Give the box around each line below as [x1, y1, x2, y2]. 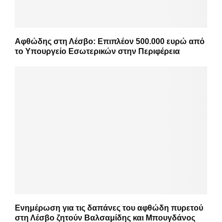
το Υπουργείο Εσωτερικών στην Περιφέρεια [15, 47, 180, 55]
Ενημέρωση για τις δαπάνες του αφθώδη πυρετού [15, 204, 203, 213]
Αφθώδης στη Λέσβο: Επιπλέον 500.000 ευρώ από [15, 37, 205, 46]
